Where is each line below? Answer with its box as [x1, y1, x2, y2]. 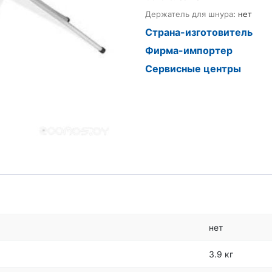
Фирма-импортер [145, 44, 233, 56]
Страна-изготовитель [145, 26, 253, 38]
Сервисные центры [145, 63, 241, 75]
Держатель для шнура [145, 9, 233, 19]
